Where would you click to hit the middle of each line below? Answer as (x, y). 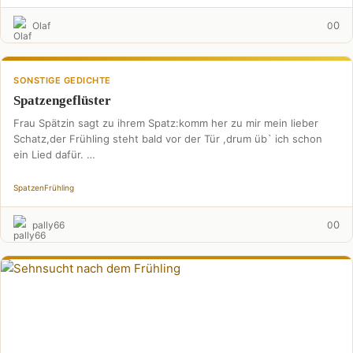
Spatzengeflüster (62, 100)
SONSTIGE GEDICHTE (62, 80)
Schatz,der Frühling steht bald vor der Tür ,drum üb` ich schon (168, 139)
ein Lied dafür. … (54, 154)
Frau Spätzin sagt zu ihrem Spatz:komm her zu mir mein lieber (166, 123)
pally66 (48, 225)
